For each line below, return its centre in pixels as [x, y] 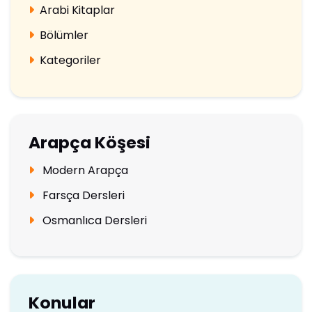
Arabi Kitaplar [77, 10]
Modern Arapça [84, 170]
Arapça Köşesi [89, 142]
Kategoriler [70, 61]
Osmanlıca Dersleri [93, 220]
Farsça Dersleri [82, 195]
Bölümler [64, 36]
